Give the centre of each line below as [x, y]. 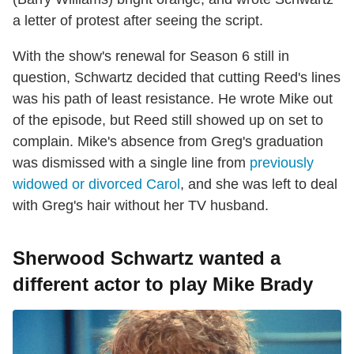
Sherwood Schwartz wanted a [147, 258]
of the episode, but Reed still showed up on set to [168, 120]
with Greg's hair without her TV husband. [141, 205]
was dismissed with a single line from [131, 162]
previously [282, 162]
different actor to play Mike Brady [163, 284]
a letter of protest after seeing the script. [138, 20]
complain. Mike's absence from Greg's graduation [168, 141]
